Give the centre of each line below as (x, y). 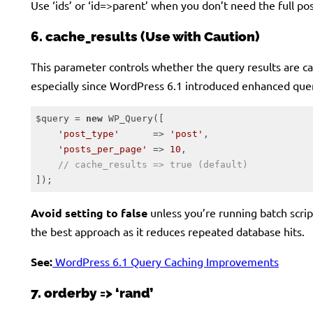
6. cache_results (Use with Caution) (145, 36)
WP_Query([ (133, 118)
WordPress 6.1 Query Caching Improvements (166, 262)
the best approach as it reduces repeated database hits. (168, 232)
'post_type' (88, 133)
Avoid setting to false (89, 213)
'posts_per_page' (102, 149)
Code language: (64, 198)
